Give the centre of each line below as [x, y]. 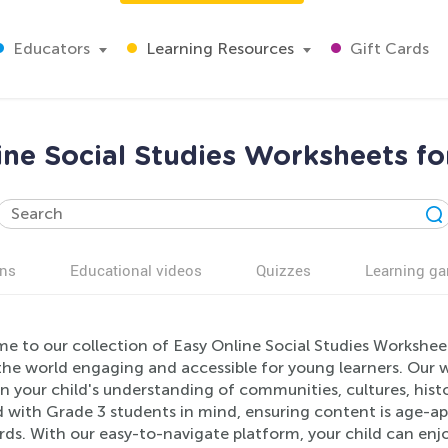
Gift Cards [387, 48]
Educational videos [136, 270]
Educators [49, 48]
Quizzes [283, 270]
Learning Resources [218, 48]
